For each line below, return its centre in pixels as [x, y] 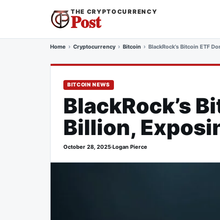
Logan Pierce [130, 147]
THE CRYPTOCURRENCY [114, 12]
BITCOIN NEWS [89, 85]
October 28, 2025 [87, 147]
